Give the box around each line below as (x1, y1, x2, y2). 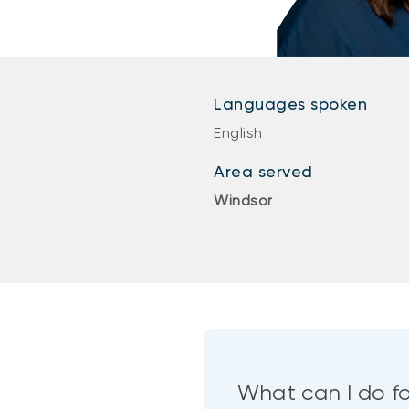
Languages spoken (214, 94, 367, 113)
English (214, 124, 263, 142)
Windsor (214, 192, 273, 209)
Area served (214, 162, 313, 181)
